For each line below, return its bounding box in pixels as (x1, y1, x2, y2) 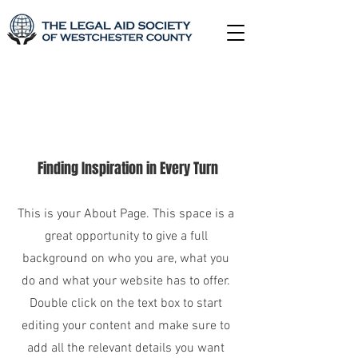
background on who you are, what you (22, 251, 229, 267)
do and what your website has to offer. (22, 273, 230, 289)
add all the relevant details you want (27, 340, 225, 356)
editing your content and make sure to (22, 318, 230, 334)
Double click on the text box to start (30, 296, 222, 312)
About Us (79, 109, 177, 151)
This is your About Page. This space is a (18, 206, 234, 222)
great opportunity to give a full (44, 229, 208, 245)
